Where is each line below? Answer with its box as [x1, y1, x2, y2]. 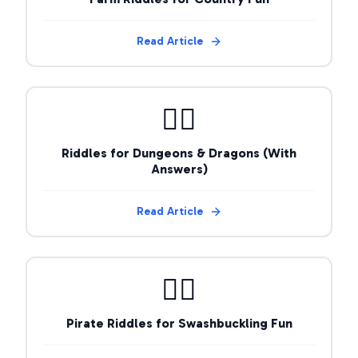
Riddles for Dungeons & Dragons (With [62, 145, 296, 161]
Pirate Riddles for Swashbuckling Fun [66, 316, 292, 331]
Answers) [150, 161, 208, 177]
